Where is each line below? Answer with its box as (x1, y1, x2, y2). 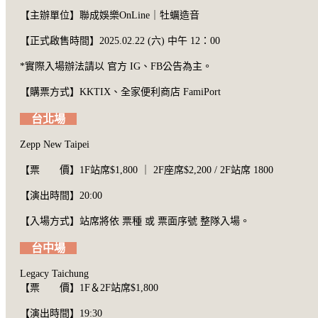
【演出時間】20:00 (20, 190, 102, 201)
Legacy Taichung (20, 268, 89, 279)
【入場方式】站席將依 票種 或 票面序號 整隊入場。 (20, 215, 250, 226)
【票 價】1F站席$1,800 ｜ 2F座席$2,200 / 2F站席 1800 (20, 164, 273, 175)
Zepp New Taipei (20, 138, 89, 150)
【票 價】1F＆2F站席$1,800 (20, 282, 158, 293)
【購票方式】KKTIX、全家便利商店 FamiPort (20, 86, 221, 97)
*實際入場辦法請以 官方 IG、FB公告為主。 (20, 60, 212, 72)
